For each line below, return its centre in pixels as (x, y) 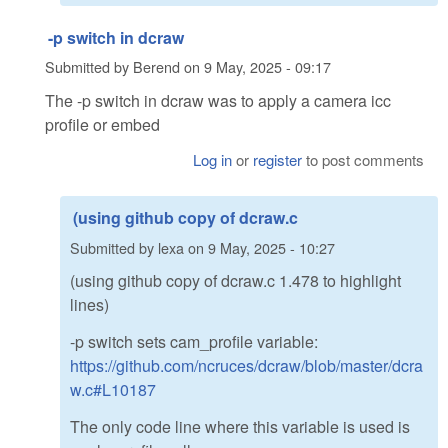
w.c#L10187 (113, 390)
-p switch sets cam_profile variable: (194, 342)
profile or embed (102, 124)
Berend (156, 67)
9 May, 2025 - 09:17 (267, 67)
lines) (89, 305)
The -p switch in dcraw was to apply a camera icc (218, 100)
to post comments (363, 160)
